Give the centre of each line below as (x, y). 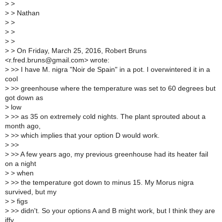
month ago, (23, 126)
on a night (21, 164)
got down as (24, 98)
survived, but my (31, 192)
